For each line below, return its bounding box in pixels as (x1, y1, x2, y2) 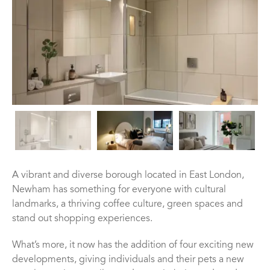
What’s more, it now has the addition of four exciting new (12, 240, 254, 250)
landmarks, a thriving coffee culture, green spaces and (12, 199, 243, 209)
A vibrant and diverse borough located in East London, (12, 170, 244, 180)
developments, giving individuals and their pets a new (12, 254, 244, 265)
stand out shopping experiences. (12, 213, 152, 224)
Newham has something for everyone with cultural (12, 184, 226, 195)
